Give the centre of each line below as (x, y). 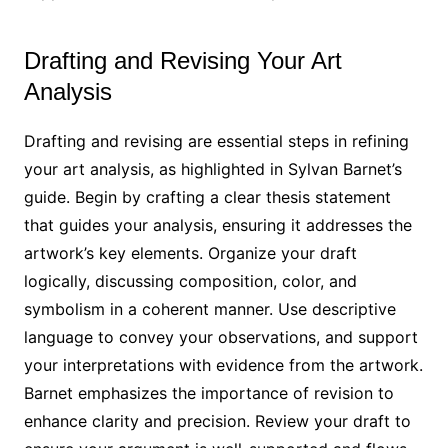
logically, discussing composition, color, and (190, 280)
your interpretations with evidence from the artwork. (223, 364)
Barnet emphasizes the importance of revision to (208, 392)
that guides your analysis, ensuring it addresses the (217, 224)
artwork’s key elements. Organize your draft (190, 252)
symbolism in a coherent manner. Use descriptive (209, 308)
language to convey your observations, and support (220, 336)
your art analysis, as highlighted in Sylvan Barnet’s (212, 168)
